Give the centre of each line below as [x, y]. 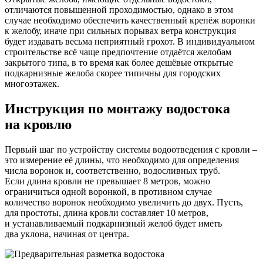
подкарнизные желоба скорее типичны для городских [113, 73]
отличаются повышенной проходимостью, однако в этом [119, 10]
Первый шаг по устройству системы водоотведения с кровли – [131, 149]
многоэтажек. [32, 84]
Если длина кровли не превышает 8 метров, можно [107, 181]
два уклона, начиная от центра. [67, 234]
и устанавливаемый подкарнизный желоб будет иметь [113, 223]
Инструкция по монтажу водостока [117, 109]
